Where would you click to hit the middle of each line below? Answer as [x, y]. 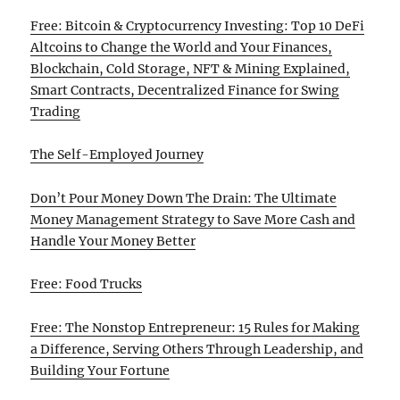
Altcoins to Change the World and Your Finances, [182, 47]
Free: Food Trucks [87, 284]
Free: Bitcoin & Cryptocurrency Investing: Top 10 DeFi [198, 25]
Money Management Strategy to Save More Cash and [193, 219]
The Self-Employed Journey [117, 155]
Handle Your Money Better [113, 241]
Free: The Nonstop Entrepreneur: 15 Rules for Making [196, 327]
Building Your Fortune [100, 370]
